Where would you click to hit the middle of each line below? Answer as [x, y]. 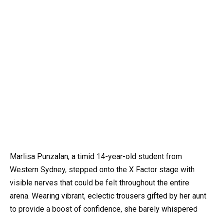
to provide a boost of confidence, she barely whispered [104, 209]
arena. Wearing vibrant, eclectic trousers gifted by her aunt [108, 196]
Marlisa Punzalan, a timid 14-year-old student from [96, 156]
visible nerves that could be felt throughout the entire [100, 182]
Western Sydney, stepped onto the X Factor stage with [102, 169]
